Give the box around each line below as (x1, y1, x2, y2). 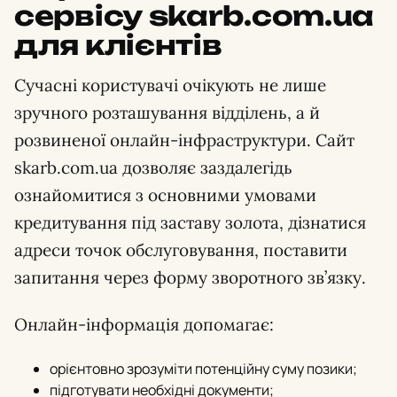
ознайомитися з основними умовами (14, 183, 316, 206)
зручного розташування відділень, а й (14, 101, 320, 123)
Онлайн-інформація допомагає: (14, 313, 274, 335)
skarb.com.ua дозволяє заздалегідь (14, 156, 292, 178)
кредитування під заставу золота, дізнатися (14, 211, 366, 233)
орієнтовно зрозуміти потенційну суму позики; (50, 358, 357, 378)
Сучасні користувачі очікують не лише (14, 74, 326, 96)
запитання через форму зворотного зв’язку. (14, 266, 366, 288)
